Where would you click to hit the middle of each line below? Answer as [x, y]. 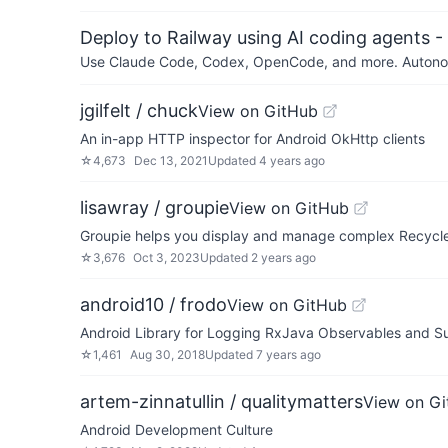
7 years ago [288, 354]
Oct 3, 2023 [166, 257]
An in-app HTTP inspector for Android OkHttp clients [252, 138]
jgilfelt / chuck [139, 110]
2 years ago [283, 257]
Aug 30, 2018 [167, 354]
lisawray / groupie [154, 207]
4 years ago [292, 160]
